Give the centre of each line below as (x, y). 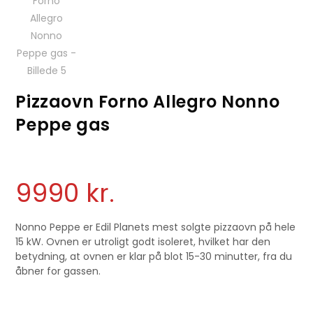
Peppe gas (63, 124)
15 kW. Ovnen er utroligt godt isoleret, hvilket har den (143, 242)
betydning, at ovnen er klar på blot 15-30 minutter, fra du (154, 257)
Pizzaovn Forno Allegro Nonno (148, 101)
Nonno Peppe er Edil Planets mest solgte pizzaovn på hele (156, 227)
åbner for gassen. (58, 271)
